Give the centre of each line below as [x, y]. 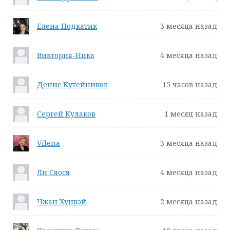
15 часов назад [190, 84]
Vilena [49, 143]
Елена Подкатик [67, 26]
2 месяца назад [189, 202]
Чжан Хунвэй [62, 202]
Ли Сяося [53, 172]
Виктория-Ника [66, 55]
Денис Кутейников [72, 84]
